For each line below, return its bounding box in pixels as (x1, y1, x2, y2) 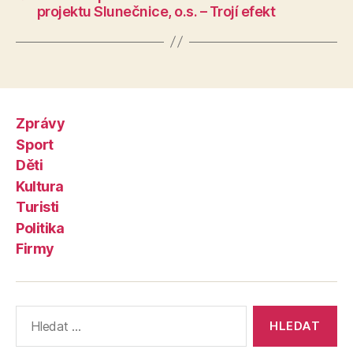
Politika (16, 219, 65, 236)
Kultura (16, 177, 64, 195)
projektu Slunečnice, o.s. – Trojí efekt (36, 2, 276, 20)
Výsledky (9, 305, 67, 322)
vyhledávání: (9, 321, 87, 339)
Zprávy (16, 115, 65, 132)
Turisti (16, 199, 59, 216)
